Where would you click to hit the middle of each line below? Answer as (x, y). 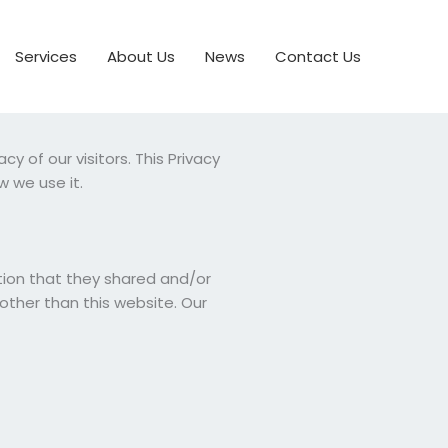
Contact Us (318, 56)
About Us (141, 56)
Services (46, 56)
